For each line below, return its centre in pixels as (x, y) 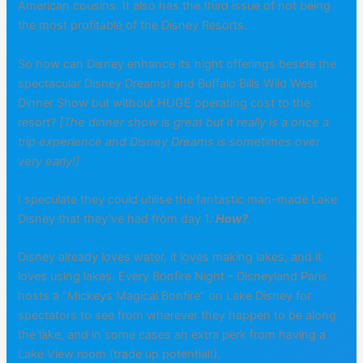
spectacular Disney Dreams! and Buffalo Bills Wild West (168, 83)
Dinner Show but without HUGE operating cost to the (164, 102)
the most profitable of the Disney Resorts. (133, 26)
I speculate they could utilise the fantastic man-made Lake (178, 199)
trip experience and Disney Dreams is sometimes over (169, 141)
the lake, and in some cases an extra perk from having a (172, 335)
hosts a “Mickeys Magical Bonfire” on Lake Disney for (165, 296)
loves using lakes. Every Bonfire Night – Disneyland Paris (173, 277)
